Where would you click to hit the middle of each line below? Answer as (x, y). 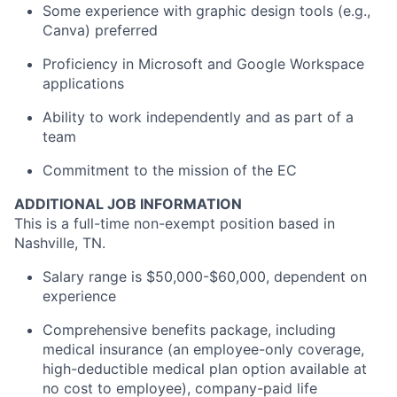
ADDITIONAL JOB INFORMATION (128, 203)
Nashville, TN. (60, 242)
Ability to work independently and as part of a (198, 117)
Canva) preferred (100, 30)
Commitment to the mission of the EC (170, 170)
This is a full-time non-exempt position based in (175, 223)
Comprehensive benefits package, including (189, 329)
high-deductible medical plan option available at (205, 368)
